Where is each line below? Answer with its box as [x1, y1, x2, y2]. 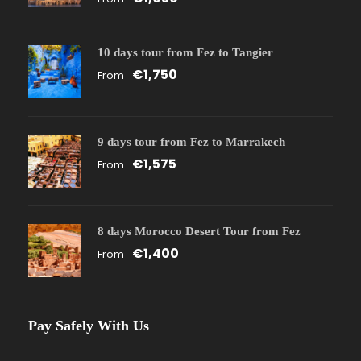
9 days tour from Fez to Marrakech [98, 135, 285, 148]
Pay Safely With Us [28, 317, 149, 334]
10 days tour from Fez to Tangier [98, 45, 273, 59]
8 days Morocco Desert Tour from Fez [98, 224, 301, 238]
